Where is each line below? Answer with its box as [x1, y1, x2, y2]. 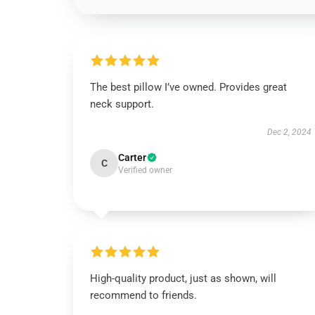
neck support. [90, 98, 154, 110]
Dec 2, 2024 [266, 127, 311, 137]
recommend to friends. [90, 289, 197, 302]
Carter [118, 152, 146, 163]
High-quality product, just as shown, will [90, 272, 276, 285]
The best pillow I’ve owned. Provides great [90, 81, 287, 94]
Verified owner [118, 165, 172, 175]
